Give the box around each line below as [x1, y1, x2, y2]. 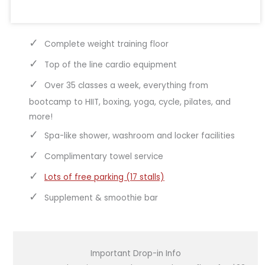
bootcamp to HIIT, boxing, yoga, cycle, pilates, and [29, 96, 231, 108]
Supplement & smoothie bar [44, 192, 158, 204]
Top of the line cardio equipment [44, 59, 177, 71]
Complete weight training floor [44, 38, 169, 50]
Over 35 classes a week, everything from [44, 80, 208, 92]
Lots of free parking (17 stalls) [44, 172, 164, 183]
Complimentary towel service [44, 151, 163, 163]
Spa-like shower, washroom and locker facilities [44, 130, 235, 142]
